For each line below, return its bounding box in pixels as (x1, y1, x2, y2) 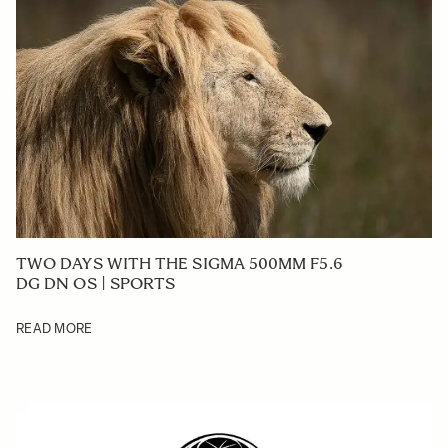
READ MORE (16, 321, 93, 337)
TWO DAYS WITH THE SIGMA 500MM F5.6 (16, 254, 343, 274)
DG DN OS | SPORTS (16, 274, 176, 294)
